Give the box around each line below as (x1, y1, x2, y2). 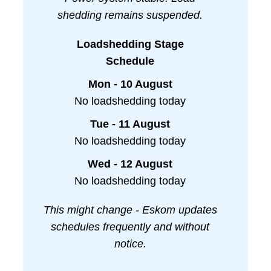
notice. (114, 238, 146, 250)
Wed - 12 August (88, 158, 172, 171)
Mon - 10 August (88, 78, 172, 91)
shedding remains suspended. (57, 9, 203, 22)
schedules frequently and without (51, 221, 209, 233)
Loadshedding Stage (76, 38, 184, 51)
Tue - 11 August (90, 118, 170, 131)
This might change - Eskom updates (43, 204, 217, 217)
